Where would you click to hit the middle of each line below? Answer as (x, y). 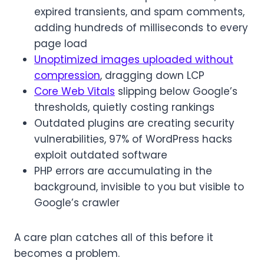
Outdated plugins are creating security (134, 123)
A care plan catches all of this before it (114, 237)
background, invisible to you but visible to (139, 187)
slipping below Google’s (176, 91)
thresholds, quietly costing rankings (124, 107)
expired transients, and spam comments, (139, 12)
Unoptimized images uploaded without (134, 60)
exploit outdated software (101, 155)
